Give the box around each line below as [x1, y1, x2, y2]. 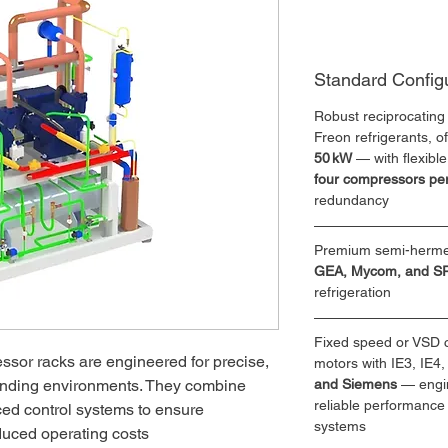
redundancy [314, 192, 389, 208]
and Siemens [314, 376, 401, 392]
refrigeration [314, 284, 391, 300]
